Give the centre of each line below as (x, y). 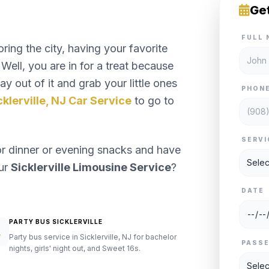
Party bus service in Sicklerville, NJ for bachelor (92, 237)
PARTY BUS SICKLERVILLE (56, 222)
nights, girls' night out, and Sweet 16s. (74, 248)
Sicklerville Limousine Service (91, 167)
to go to (153, 101)
